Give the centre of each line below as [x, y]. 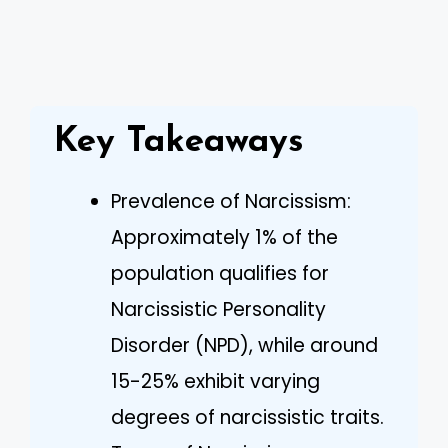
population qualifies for [220, 273]
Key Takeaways [179, 142]
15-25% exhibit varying [215, 381]
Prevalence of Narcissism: [231, 201]
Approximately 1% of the [224, 237]
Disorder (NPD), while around [244, 345]
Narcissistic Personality [218, 309]
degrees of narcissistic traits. [247, 417]
